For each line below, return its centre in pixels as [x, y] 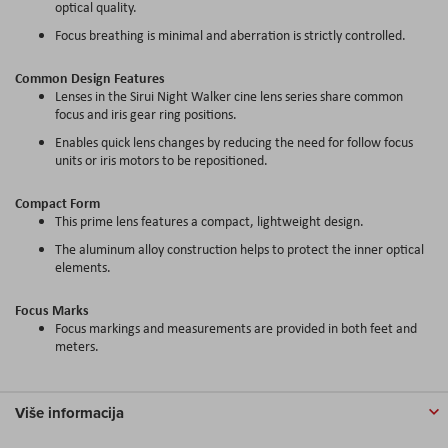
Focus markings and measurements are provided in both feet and [236, 327]
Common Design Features [90, 77]
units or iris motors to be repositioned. [161, 159]
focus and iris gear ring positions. [146, 113]
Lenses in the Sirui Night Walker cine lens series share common [229, 95]
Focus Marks [52, 309]
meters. [77, 345]
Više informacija [69, 412]
